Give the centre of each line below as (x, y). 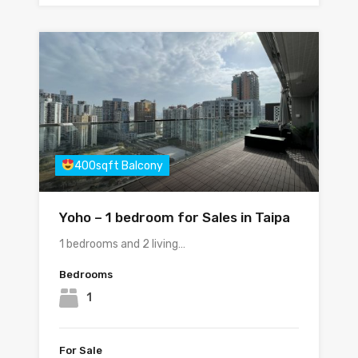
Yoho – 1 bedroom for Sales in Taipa (175, 217)
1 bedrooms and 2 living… (122, 244)
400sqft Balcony (118, 166)
